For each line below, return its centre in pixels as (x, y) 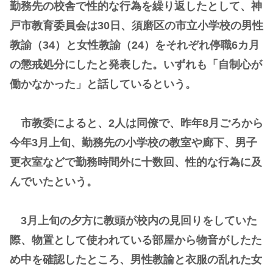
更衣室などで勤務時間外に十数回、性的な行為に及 (136, 162)
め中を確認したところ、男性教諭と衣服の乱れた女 (136, 259)
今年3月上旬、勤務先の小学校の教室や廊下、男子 (133, 142)
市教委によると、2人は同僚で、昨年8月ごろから (136, 123)
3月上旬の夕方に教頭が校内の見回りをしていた (133, 220)
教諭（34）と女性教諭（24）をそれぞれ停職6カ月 (135, 45)
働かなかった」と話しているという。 (103, 84)
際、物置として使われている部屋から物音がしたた (136, 240)
